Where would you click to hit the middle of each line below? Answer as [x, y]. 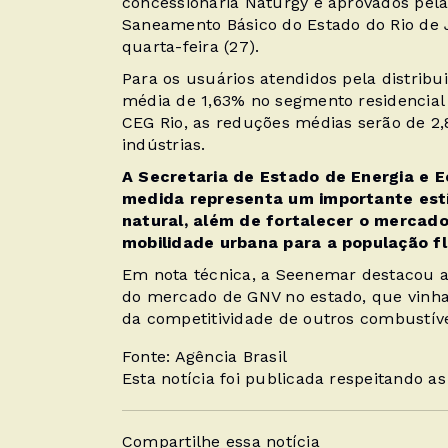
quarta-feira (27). [191, 47]
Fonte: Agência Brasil [205, 357]
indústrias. [164, 145]
